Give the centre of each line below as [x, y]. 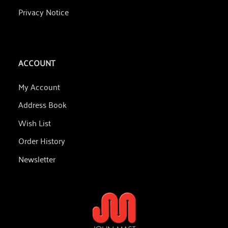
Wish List [35, 122]
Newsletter [37, 159]
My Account [39, 86]
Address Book [42, 104]
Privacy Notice [44, 11]
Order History [42, 140]
